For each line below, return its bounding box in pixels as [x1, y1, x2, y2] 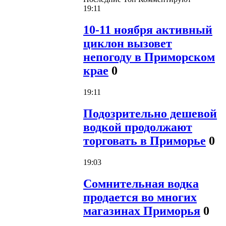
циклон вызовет [83, 36, 172, 50]
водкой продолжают [83, 120, 192, 134]
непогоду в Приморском [83, 50, 215, 64]
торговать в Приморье [83, 134, 206, 147]
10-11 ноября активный [83, 23, 212, 36]
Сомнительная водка [83, 177, 199, 190]
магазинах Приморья [83, 204, 200, 217]
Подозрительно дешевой [83, 106, 217, 120]
